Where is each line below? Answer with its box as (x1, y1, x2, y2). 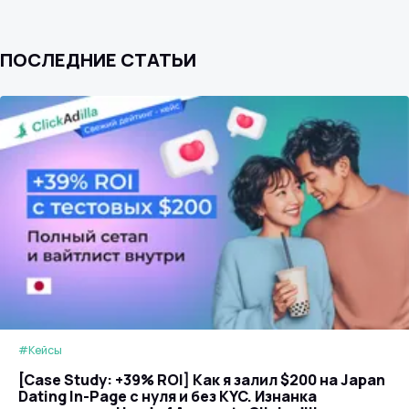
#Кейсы (18, 342, 62, 358)
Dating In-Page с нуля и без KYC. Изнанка (18, 386, 317, 406)
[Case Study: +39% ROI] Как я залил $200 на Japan (18, 370, 385, 390)
